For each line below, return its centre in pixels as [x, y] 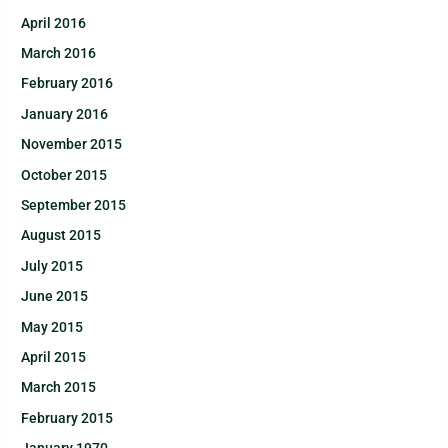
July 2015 [52, 265]
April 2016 [54, 22]
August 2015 [61, 235]
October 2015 [64, 174]
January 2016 [65, 113]
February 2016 [67, 83]
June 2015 [55, 296]
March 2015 [59, 387]
